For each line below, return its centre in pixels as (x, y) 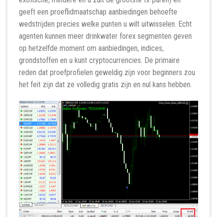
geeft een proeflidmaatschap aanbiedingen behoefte (98, 12)
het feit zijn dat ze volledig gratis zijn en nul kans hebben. (105, 85)
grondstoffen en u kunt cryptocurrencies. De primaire (99, 61)
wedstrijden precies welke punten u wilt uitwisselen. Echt (105, 24)
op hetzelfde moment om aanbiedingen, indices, (91, 48)
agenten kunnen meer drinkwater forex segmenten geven (105, 36)
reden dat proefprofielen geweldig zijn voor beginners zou (107, 73)
